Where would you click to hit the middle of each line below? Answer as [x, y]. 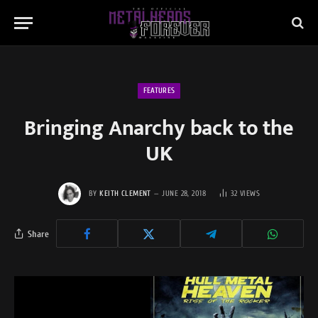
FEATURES [159, 91]
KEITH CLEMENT [125, 193]
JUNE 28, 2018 [184, 193]
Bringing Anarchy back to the [159, 128]
